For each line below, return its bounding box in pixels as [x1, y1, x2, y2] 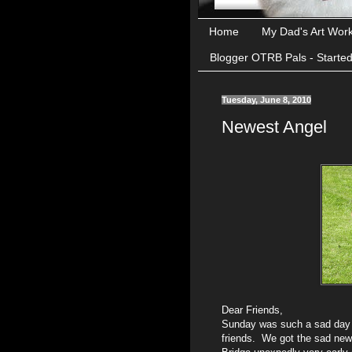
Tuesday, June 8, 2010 [222, 94, 311, 104]
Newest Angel [222, 117, 327, 137]
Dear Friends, [222, 304, 283, 317]
